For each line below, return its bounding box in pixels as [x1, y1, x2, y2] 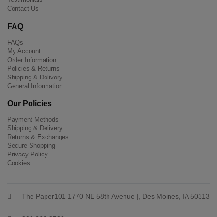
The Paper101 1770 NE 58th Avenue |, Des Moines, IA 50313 [16, 192, 210, 201]
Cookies [7, 159, 30, 167]
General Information [7, 82, 62, 90]
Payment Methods [7, 116, 59, 124]
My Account [7, 47, 41, 55]
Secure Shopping [7, 142, 55, 150]
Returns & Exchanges [7, 133, 69, 141]
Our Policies [7, 99, 52, 108]
